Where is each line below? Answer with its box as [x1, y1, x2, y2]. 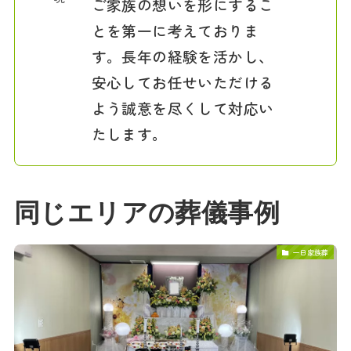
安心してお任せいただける [91, 71, 274, 93]
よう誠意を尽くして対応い [91, 97, 274, 119]
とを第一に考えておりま [91, 20, 259, 42]
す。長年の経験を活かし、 [91, 45, 274, 67]
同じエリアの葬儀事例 [13, 199, 280, 228]
